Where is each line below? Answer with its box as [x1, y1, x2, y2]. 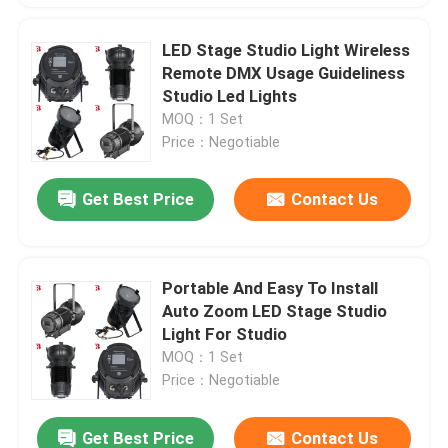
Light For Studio [162, 324, 288, 345]
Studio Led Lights [162, 85, 298, 106]
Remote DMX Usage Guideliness [162, 62, 406, 83]
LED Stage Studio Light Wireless [162, 39, 411, 60]
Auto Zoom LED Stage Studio [162, 301, 388, 322]
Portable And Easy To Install [162, 278, 379, 299]
